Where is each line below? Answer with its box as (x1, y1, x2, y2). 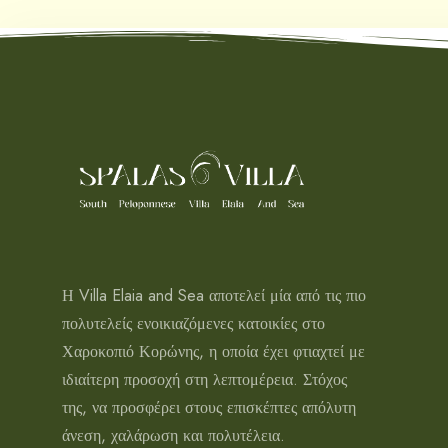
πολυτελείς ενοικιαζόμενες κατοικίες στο (62, 312, 325, 336)
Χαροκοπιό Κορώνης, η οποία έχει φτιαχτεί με (62, 340, 365, 364)
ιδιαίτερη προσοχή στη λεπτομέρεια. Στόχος (62, 368, 347, 392)
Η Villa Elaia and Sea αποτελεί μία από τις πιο (62, 284, 366, 308)
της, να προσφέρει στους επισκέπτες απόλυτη (62, 396, 356, 420)
